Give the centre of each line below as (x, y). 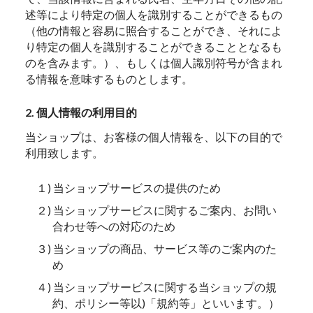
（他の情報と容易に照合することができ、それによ (154, 30)
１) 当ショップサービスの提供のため (129, 187)
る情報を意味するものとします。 (109, 78)
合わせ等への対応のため (114, 226)
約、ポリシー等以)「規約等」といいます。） (166, 303)
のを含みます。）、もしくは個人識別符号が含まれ (154, 62)
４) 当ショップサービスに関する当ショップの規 (157, 287)
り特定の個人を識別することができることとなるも (154, 46)
